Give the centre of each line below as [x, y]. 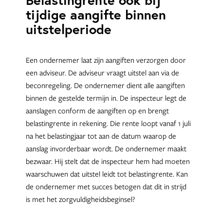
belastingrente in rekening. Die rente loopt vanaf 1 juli [108, 123]
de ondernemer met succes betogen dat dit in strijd [106, 187]
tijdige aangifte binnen [96, 15]
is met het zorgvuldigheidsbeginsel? [81, 199]
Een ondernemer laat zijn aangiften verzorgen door [106, 60]
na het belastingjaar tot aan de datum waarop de [101, 136]
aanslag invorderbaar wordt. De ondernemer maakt [106, 149]
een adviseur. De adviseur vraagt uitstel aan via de [102, 73]
